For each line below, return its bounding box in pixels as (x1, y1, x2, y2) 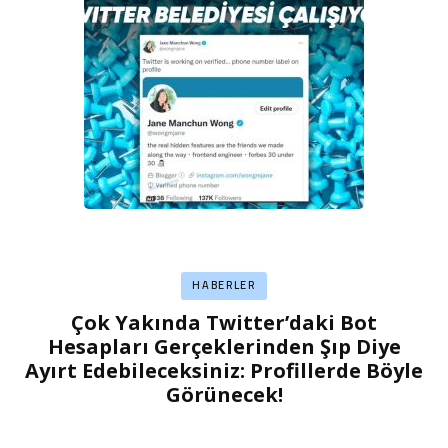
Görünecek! (165, 380, 283, 408)
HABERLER (192, 275, 256, 296)
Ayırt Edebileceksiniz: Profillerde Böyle (25, 356, 423, 384)
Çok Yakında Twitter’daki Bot (71, 308, 377, 336)
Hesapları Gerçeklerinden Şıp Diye (47, 332, 401, 360)
